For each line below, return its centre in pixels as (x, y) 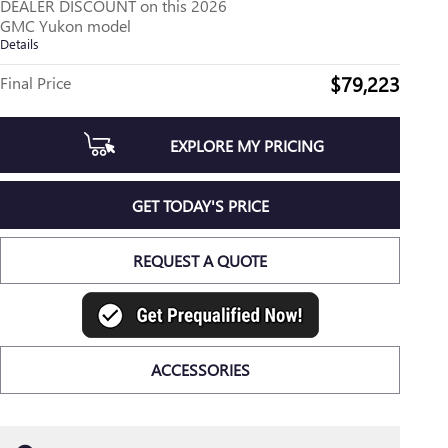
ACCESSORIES (200, 370)
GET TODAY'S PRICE (200, 205)
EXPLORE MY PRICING (247, 145)
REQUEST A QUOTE (200, 260)
